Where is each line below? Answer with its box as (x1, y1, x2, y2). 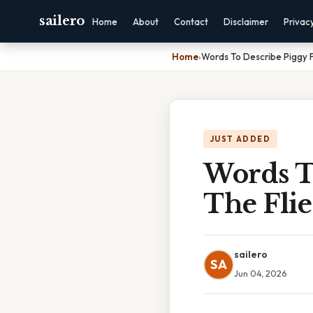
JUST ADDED (210, 134, 270, 144)
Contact (173, 16, 208, 27)
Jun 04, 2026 (234, 268, 286, 279)
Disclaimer (223, 16, 268, 27)
